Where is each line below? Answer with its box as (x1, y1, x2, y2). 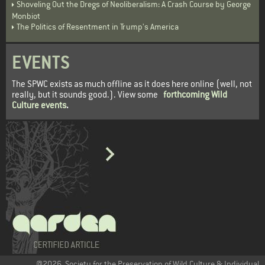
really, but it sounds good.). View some (12, 89, 163, 101)
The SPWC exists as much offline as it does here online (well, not (12, 78, 252, 90)
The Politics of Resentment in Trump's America (17, 21, 179, 33)
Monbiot (12, 11, 40, 22)
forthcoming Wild (163, 89, 227, 101)
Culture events (12, 99, 66, 111)
